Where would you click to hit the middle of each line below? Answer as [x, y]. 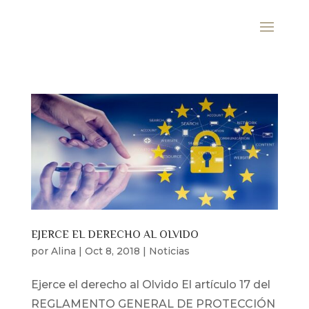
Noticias [169, 251]
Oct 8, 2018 [112, 251]
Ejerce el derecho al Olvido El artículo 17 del [150, 284]
